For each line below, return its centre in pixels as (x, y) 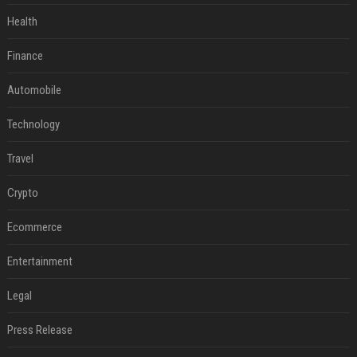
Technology (33, 125)
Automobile (34, 90)
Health (22, 22)
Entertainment (39, 262)
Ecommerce (34, 228)
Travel (20, 159)
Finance (25, 56)
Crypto (22, 193)
